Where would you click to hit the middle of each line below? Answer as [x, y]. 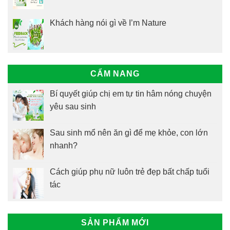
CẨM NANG [115, 74]
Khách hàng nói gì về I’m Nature [108, 23]
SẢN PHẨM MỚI [115, 223]
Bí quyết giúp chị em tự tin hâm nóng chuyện [131, 94]
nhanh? [64, 146]
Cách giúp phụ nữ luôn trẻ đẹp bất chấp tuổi [130, 172]
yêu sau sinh [73, 107]
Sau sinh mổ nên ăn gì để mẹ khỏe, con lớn [129, 133]
